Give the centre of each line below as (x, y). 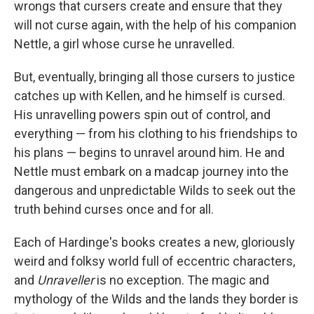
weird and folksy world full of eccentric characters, (155, 261)
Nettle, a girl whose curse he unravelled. (124, 44)
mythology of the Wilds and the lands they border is (156, 299)
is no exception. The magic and (183, 280)
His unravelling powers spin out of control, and (142, 115)
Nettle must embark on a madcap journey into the (151, 172)
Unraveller (67, 280)
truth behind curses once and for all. (114, 210)
